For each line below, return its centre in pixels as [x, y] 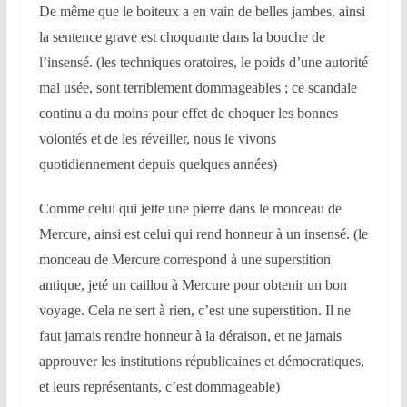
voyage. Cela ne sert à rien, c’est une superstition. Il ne [194, 311]
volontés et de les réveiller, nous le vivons [157, 139]
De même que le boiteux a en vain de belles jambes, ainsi [202, 12]
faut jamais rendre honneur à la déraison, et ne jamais [190, 336]
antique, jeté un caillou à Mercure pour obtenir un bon [193, 285]
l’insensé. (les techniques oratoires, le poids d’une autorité [203, 63]
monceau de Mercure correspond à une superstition [184, 260]
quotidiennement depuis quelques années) [158, 164]
